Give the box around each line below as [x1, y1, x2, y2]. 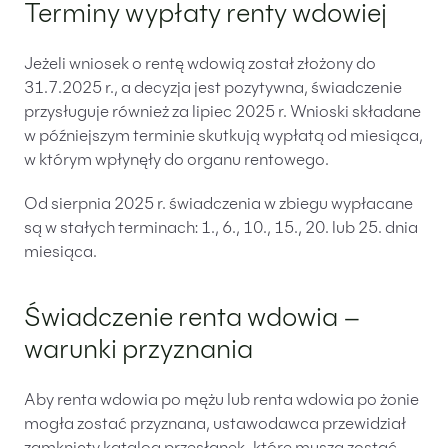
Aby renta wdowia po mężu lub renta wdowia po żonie [24, 392, 419, 409]
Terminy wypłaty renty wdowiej [24, 3, 387, 29]
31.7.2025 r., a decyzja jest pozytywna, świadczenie [24, 80, 402, 97]
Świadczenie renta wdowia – [24, 307, 361, 333]
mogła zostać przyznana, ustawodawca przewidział [24, 416, 406, 433]
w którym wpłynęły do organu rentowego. [24, 152, 329, 169]
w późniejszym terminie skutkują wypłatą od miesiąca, [24, 128, 423, 145]
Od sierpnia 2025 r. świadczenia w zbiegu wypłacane [24, 196, 413, 213]
